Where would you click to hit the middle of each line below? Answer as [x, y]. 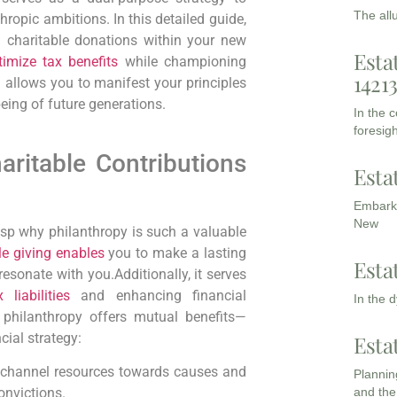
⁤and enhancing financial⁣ [158, 295]
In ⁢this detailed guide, [179, 19]
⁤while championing [182, 61]
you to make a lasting [175, 253]
